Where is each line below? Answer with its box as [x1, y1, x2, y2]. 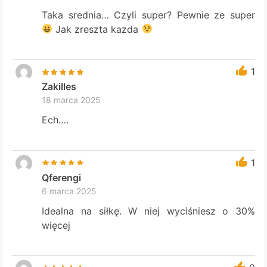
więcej [42, 219, 71, 231]
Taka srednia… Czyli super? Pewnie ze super [42, 8, 255, 21]
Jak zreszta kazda [52, 23, 142, 35]
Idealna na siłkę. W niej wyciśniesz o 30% [42, 204, 255, 217]
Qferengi [42, 171, 82, 184]
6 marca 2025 [42, 185, 97, 196]
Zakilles [42, 80, 77, 93]
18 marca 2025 [42, 95, 101, 105]
